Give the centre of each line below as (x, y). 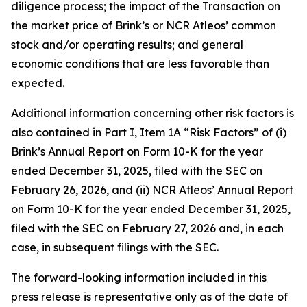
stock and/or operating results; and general (127, 45)
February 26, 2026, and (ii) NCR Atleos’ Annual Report (152, 190)
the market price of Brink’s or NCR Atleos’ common (144, 25)
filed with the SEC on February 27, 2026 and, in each (147, 228)
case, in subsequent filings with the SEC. (115, 247)
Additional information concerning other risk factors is (152, 113)
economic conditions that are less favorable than (140, 64)
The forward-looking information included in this (139, 278)
